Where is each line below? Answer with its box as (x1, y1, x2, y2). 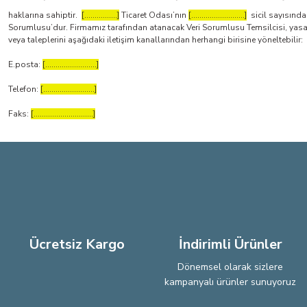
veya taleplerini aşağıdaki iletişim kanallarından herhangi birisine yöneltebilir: (8, 34, 303, 45)
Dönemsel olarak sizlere (177, 260, 283, 273)
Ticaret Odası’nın (119, 10, 188, 21)
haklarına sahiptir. (8, 10, 82, 21)
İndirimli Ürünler (178, 235, 282, 254)
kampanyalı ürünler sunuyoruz (164, 275, 296, 288)
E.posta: (8, 59, 42, 70)
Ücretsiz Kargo (29, 235, 125, 254)
